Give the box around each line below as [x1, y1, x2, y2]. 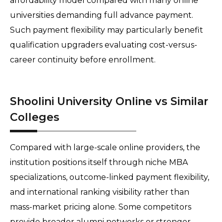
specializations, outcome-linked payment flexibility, [10, 172, 209, 182]
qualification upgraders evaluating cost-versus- [10, 40, 197, 50]
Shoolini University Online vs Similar [10, 95, 208, 108]
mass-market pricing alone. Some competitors [10, 202, 191, 212]
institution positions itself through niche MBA [10, 158, 188, 167]
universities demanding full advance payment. [10, 10, 193, 20]
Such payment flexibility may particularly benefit [10, 25, 203, 35]
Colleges [10, 111, 59, 124]
